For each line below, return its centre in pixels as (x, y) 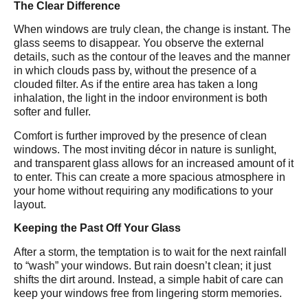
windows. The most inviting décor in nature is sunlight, (145, 149)
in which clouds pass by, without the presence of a (135, 71)
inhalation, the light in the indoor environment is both (141, 98)
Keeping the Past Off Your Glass (97, 228)
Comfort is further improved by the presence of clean (140, 135)
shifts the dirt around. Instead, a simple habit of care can (148, 279)
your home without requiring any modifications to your (143, 190)
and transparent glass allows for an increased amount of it (154, 163)
